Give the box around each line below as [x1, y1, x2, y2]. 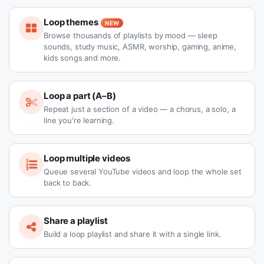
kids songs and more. [44, 53, 121, 62]
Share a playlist [44, 215, 108, 226]
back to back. [44, 178, 92, 187]
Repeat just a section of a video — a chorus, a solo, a [44, 104, 236, 114]
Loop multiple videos [44, 153, 131, 164]
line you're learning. [44, 115, 115, 125]
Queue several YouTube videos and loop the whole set [44, 167, 242, 176]
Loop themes [44, 16, 98, 28]
